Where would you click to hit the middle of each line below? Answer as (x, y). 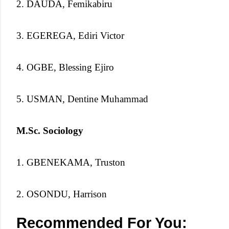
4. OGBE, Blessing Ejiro (65, 67)
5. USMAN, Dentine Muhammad (82, 99)
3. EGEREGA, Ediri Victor (70, 35)
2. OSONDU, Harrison (62, 194)
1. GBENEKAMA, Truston (71, 162)
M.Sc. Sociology (50, 130)
